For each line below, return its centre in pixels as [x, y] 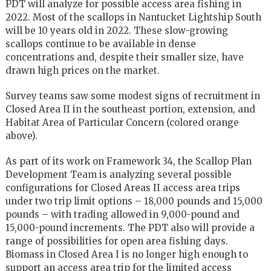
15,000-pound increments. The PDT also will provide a [130, 227]
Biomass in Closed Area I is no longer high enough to [126, 254]
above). [21, 135]
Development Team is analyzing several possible [118, 174]
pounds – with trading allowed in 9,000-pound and [122, 214]
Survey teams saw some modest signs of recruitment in [132, 96]
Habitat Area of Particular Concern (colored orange [122, 122]
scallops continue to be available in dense [100, 44]
